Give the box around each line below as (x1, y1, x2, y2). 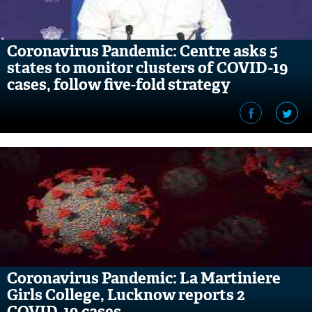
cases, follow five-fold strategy (7, 75, 231, 95)
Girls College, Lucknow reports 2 (7, 285, 245, 305)
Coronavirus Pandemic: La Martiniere (7, 268, 281, 288)
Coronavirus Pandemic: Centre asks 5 (7, 41, 278, 61)
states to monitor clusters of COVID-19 (7, 58, 288, 78)
